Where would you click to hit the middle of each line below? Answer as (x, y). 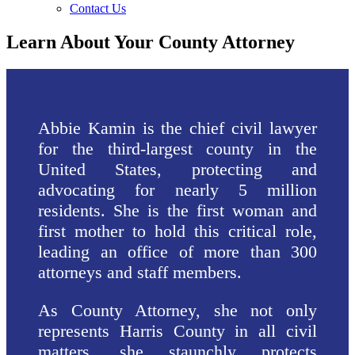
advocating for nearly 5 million (177, 189)
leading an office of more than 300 (177, 251)
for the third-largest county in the (177, 148)
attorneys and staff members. (142, 272)
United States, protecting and (177, 169)
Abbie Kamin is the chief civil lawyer (177, 128)
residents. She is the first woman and (177, 210)
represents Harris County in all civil (177, 330)
